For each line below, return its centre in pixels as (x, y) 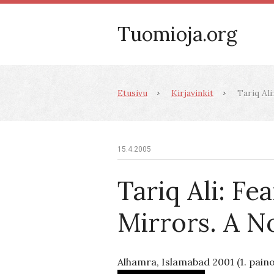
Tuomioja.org (177, 34)
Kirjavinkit (192, 93)
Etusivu (132, 93)
